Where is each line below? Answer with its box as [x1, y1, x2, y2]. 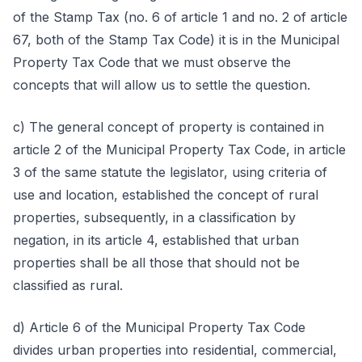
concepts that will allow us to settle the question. [13, 77, 310, 93]
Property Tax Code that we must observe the [13, 54, 291, 70]
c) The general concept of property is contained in [13, 119, 324, 135]
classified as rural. [13, 277, 123, 293]
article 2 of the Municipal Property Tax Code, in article [13, 141, 346, 158]
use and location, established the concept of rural [13, 187, 318, 203]
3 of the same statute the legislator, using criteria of [13, 164, 327, 180]
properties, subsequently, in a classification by [13, 209, 296, 225]
